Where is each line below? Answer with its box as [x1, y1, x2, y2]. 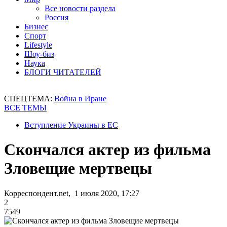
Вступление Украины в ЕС [24, 121, 118, 129]
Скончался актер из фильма [4, 140, 211, 159]
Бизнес [24, 22, 48, 31]
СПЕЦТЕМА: [4, 94, 54, 103]
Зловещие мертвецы [4, 159, 152, 178]
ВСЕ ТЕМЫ [4, 103, 47, 112]
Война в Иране [54, 94, 106, 103]
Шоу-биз [24, 50, 54, 58]
